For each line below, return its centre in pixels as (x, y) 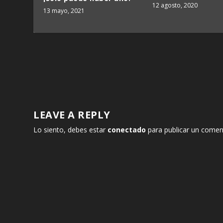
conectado (127, 129)
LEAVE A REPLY (72, 114)
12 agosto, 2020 (175, 5)
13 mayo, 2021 (64, 10)
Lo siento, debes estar (71, 129)
